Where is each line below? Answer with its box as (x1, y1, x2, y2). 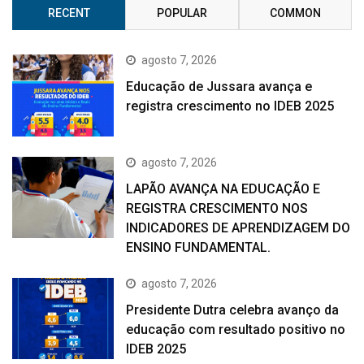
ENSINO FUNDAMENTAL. (126, 239, 271, 255)
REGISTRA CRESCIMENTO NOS (126, 200, 309, 216)
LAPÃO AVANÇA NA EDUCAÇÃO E (126, 180, 321, 197)
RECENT (47, 6, 90, 20)
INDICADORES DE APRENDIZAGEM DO (126, 219, 351, 236)
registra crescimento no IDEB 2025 (126, 98, 335, 115)
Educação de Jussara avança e (126, 79, 313, 95)
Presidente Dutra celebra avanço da (126, 301, 340, 318)
